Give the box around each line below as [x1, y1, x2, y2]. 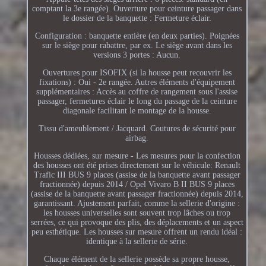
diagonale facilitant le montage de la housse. [62, 106, 211, 115]
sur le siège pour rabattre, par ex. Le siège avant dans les [42, 40, 232, 50]
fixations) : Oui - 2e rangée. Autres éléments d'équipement [39, 77, 235, 87]
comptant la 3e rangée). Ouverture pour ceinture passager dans [32, 4, 242, 13]
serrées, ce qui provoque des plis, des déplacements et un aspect [30, 217, 243, 227]
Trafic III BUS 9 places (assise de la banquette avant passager [33, 170, 240, 179]
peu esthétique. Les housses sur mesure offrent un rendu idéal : [31, 227, 243, 236]
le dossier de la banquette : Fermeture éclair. [62, 13, 211, 23]
